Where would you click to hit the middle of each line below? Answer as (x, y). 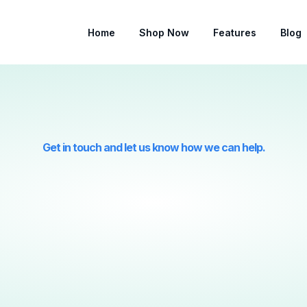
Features (234, 32)
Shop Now (164, 32)
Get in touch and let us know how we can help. (153, 147)
